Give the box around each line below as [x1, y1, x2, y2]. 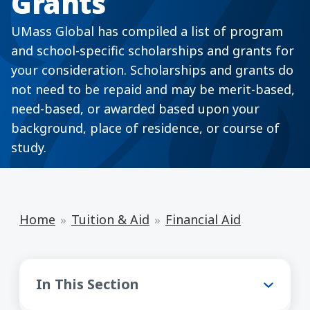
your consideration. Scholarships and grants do [11, 62, 293, 79]
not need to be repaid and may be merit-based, [11, 81, 295, 98]
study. [11, 139, 46, 156]
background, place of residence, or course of [11, 120, 280, 137]
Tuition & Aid [71, 210, 149, 228]
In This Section [36, 274, 139, 293]
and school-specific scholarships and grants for [11, 42, 294, 60]
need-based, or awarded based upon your [11, 100, 259, 118]
